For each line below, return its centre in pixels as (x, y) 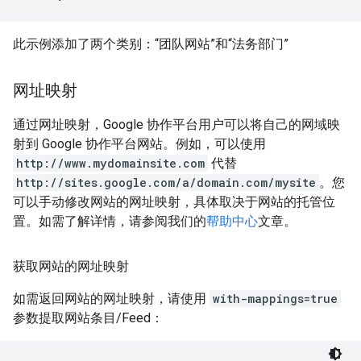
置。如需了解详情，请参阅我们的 (110, 221)
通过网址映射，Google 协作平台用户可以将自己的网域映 (176, 124)
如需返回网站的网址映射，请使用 (111, 299)
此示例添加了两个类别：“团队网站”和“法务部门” (151, 44)
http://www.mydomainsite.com (110, 163)
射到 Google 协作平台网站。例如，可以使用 (139, 144)
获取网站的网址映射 (71, 266)
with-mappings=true (275, 299)
